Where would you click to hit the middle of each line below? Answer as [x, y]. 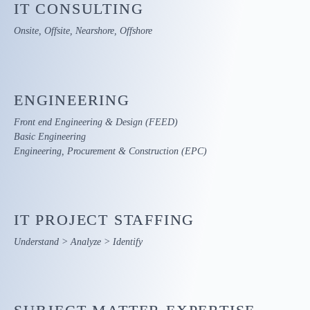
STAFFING [154, 219]
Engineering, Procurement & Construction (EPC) [110, 151]
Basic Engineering [50, 136]
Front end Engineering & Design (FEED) [96, 122]
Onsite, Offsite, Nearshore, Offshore [83, 31]
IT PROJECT [64, 219]
